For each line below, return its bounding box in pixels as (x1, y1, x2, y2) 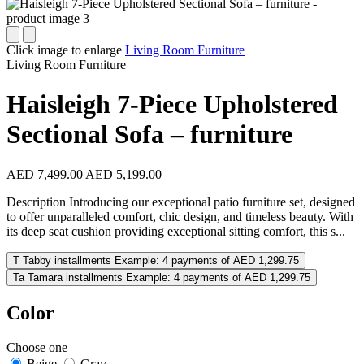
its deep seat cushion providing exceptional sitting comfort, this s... (6, 223, 345, 238)
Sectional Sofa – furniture (6, 119, 292, 149)
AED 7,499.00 (6, 167, 83, 181)
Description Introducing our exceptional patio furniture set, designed (6, 194, 355, 209)
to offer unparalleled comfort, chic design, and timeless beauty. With (6, 209, 353, 223)
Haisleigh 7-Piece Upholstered (6, 89, 338, 119)
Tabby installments (23, 253, 111, 266)
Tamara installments (28, 271, 123, 284)
